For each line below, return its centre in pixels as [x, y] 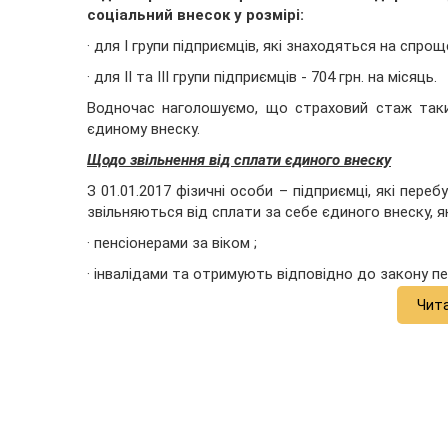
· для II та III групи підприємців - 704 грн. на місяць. [262, 77]
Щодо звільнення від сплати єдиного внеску [239, 160]
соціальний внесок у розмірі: [195, 15]
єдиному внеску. [143, 129]
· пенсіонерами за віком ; [172, 243]
